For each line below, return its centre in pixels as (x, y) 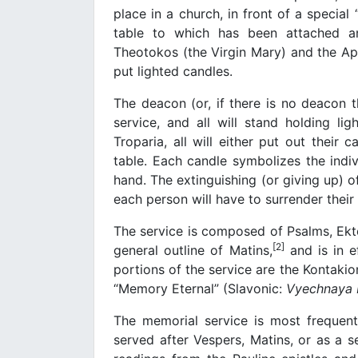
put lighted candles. (173, 71)
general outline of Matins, (193, 250)
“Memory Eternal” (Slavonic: (200, 288)
